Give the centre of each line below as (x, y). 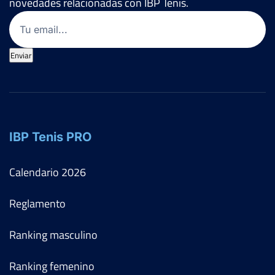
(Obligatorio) (57, 17)
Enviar (21, 55)
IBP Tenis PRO (50, 137)
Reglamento (37, 203)
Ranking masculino (53, 234)
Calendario (35, 172)
